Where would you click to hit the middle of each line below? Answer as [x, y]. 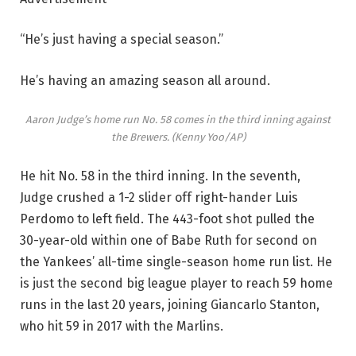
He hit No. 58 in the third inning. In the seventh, [160, 176]
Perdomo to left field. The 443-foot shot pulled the [167, 219]
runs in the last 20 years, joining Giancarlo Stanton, [170, 305]
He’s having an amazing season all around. [145, 80]
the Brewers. [141, 137]
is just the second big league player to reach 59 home [176, 284]
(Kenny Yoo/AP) [208, 137]
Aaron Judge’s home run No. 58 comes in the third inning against [178, 119]
